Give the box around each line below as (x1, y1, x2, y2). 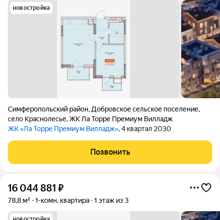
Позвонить (90, 147, 130, 157)
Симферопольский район (8, 105, 88, 113)
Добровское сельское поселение (91, 105, 198, 113)
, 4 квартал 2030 (118, 125, 171, 133)
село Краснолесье (8, 115, 66, 123)
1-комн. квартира (35, 196, 89, 204)
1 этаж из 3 (94, 196, 129, 204)
